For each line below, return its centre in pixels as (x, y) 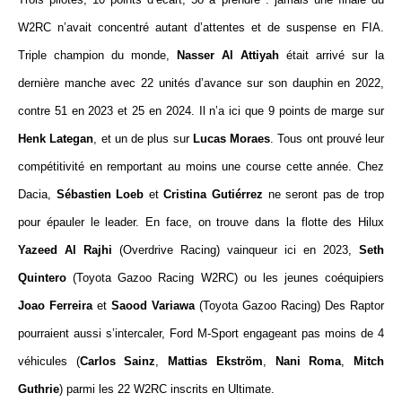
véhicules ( (49, 361)
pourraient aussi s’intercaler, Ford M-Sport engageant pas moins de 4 (201, 333)
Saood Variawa (153, 306)
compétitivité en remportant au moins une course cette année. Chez (201, 166)
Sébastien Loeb (100, 194)
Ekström (239, 361)
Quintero (42, 278)
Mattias (188, 361)
